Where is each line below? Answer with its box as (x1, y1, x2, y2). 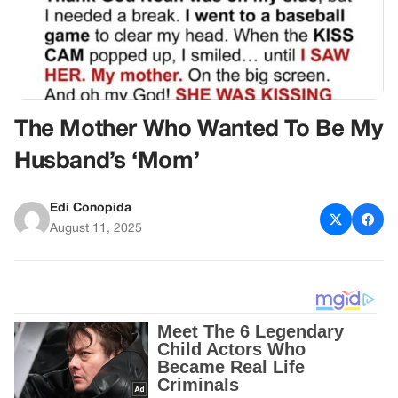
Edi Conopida (50, 203, 131, 214)
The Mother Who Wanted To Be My (14, 119, 384, 140)
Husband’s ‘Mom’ (14, 151, 200, 172)
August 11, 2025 (50, 223, 142, 235)
